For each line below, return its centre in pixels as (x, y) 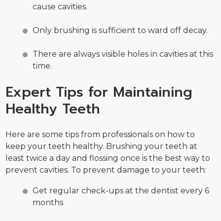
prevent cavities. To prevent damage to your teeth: (106, 170)
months (48, 202)
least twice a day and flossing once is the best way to (108, 158)
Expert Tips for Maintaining (99, 92)
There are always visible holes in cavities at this (123, 54)
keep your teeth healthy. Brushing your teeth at (102, 146)
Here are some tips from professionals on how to (100, 134)
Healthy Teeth (53, 109)
